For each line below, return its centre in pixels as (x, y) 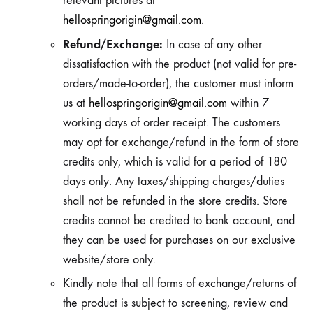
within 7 (248, 103)
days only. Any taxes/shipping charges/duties (174, 181)
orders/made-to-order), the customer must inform (178, 83)
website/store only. (109, 260)
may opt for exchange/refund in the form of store (181, 142)
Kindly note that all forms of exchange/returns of (180, 283)
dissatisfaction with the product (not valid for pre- (180, 64)
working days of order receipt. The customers (172, 123)
